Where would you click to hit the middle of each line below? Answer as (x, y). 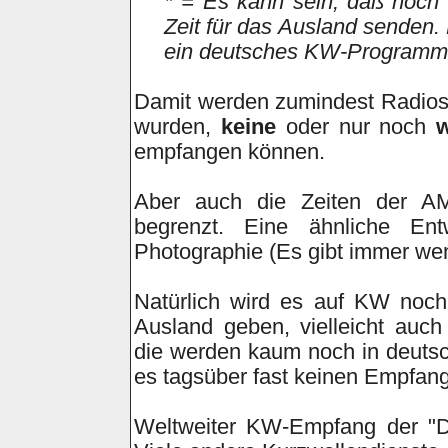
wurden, (177, 127)
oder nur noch (356, 127)
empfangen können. (229, 152)
